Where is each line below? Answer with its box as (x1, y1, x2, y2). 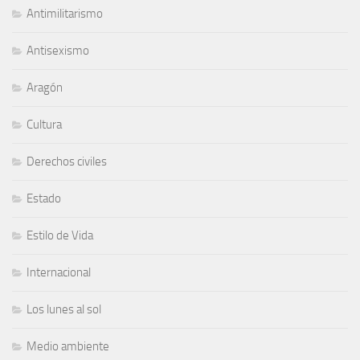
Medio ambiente (27, 338, 109, 354)
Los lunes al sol (27, 301, 101, 317)
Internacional (27, 264, 91, 280)
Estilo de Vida (27, 227, 93, 243)
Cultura (27, 117, 62, 132)
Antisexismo (27, 43, 89, 58)
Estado (27, 190, 61, 206)
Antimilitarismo (27, 6, 103, 21)
